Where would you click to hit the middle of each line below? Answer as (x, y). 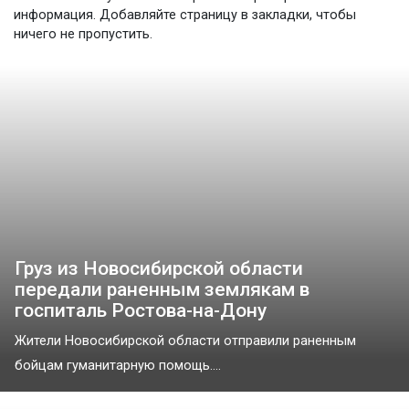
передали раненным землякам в (162, 290)
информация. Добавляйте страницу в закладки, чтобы (185, 16)
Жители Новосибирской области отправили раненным (185, 341)
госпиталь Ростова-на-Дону (141, 311)
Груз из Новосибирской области (159, 269)
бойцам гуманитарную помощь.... (118, 366)
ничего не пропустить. (83, 35)
